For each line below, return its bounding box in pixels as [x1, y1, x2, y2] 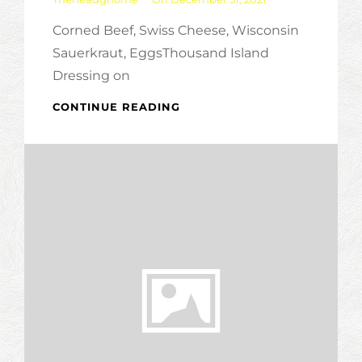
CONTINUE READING [53, 100, 180, 113]
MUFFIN [179, 167, 227, 180]
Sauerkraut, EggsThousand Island [53, 45, 269, 61]
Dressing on [53, 68, 130, 83]
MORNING [179, 150, 241, 163]
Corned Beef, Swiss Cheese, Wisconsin [53, 23, 299, 38]
